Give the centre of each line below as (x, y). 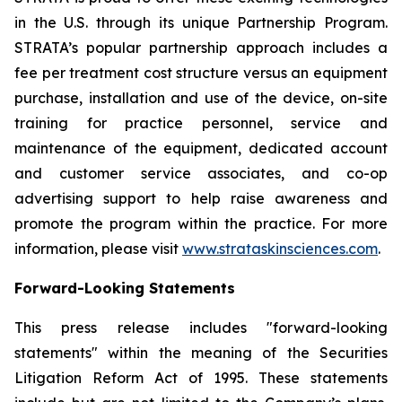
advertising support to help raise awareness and (201, 198)
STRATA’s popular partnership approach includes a (201, 48)
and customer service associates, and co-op (201, 173)
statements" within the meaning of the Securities (201, 353)
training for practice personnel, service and (201, 123)
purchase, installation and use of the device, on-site (201, 98)
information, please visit (98, 249)
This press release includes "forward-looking (201, 328)
